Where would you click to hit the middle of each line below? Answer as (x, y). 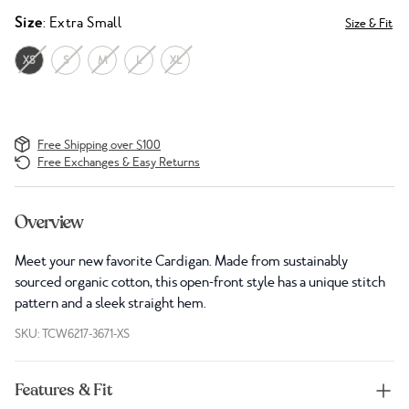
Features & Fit (63, 390)
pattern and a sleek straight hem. (110, 304)
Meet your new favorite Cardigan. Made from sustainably (181, 262)
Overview (49, 223)
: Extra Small (83, 23)
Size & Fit (369, 24)
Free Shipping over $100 (99, 144)
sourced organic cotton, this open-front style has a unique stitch (200, 283)
